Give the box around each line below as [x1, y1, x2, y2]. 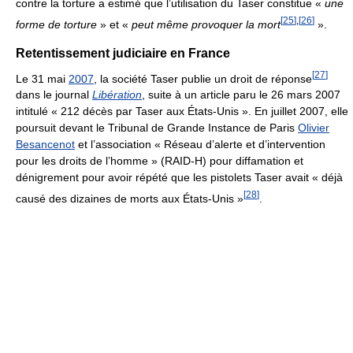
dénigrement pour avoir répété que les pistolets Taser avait [16, 171, 312, 184]
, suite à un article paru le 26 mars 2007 [142, 88, 340, 102]
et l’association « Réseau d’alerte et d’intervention [75, 138, 325, 151]
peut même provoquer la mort [132, 17, 281, 31]
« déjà [312, 171, 343, 184]
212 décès [61, 105, 113, 118]
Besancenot [16, 138, 75, 151]
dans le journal [16, 88, 92, 102]
